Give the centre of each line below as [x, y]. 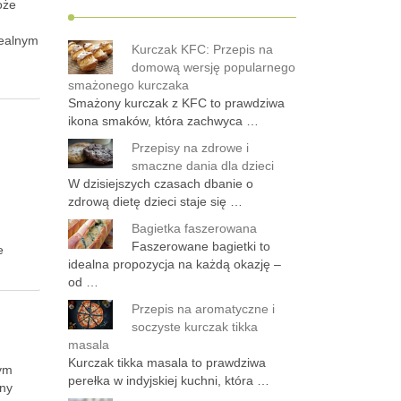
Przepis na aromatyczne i [203, 309]
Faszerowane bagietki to [201, 246]
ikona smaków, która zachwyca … [163, 121]
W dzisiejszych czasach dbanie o [161, 183]
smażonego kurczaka [128, 85]
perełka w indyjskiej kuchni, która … [169, 380]
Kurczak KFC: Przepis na [202, 49]
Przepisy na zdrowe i [190, 148]
